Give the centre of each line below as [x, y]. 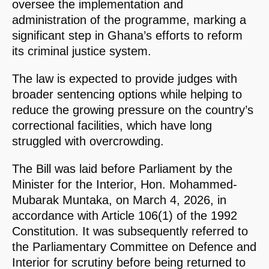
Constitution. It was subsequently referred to [130, 231]
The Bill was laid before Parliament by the [122, 169]
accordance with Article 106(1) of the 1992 [125, 216]
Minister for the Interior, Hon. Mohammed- [125, 185]
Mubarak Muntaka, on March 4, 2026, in [119, 200]
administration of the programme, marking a [129, 20]
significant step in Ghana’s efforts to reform [127, 36]
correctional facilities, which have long [112, 126]
